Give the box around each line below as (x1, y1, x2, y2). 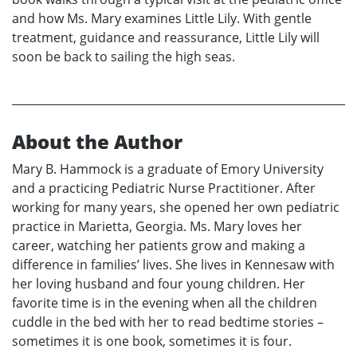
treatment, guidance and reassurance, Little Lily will (12, 29, 320, 47)
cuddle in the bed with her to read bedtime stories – (12, 313, 324, 331)
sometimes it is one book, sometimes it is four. (12, 332, 292, 351)
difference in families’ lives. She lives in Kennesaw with (12, 256, 335, 274)
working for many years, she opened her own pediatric (12, 198, 339, 217)
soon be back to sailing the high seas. (12, 48, 235, 66)
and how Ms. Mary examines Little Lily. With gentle (12, 10, 312, 28)
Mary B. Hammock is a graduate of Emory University (12, 160, 324, 178)
